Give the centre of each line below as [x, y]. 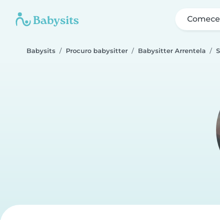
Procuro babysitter [97, 51]
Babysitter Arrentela [172, 51]
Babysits [41, 51]
